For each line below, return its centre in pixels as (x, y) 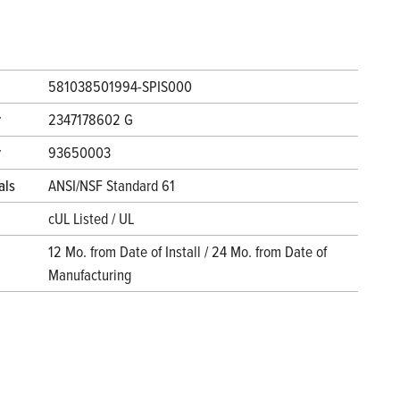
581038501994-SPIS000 (120, 87)
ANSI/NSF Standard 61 (112, 186)
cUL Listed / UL (91, 219)
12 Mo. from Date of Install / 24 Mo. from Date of (187, 252)
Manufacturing (90, 275)
